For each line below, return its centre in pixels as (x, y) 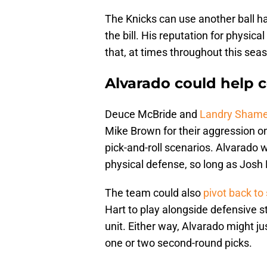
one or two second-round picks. (178, 243)
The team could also (154, 193)
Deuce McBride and (152, 114)
